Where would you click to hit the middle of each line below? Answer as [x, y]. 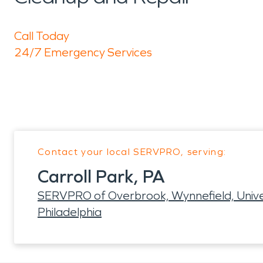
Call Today [42, 36]
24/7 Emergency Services [83, 52]
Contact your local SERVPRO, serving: [132, 152]
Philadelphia [70, 212]
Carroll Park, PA [101, 177]
